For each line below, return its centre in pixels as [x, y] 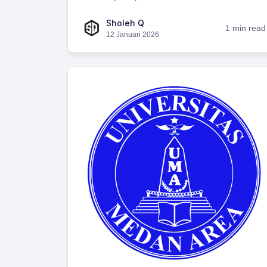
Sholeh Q [125, 23]
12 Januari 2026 [133, 35]
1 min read [246, 28]
